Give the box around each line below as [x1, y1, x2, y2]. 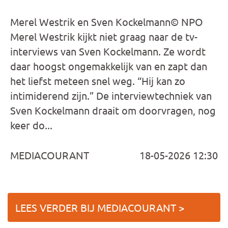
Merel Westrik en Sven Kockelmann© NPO [10, 15, 203, 28]
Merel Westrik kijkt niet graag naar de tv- [10, 30, 197, 43]
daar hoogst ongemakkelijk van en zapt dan [10, 60, 207, 72]
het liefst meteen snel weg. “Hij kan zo [10, 74, 185, 87]
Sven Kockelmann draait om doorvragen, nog [10, 104, 216, 117]
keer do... [10, 119, 52, 131]
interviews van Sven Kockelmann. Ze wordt [10, 45, 206, 58]
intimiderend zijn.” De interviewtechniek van [10, 89, 212, 102]
